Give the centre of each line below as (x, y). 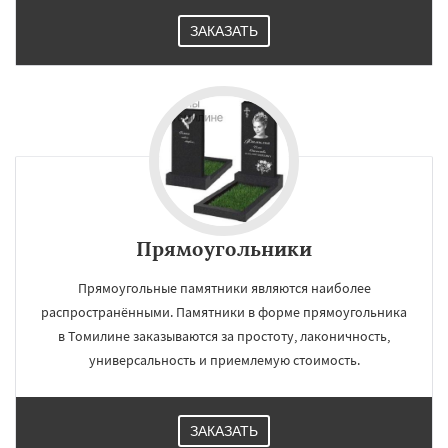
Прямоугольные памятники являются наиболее (224, 288)
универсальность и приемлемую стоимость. (224, 360)
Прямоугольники (224, 249)
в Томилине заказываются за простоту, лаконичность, (224, 336)
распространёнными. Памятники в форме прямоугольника (224, 312)
